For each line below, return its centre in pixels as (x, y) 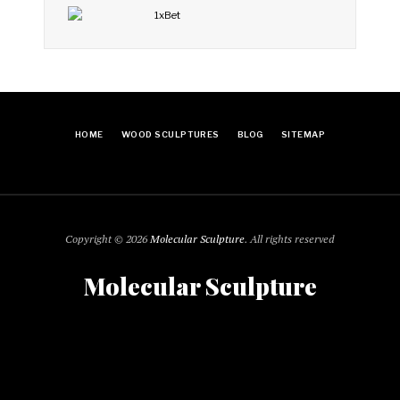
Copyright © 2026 (108, 238)
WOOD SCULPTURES (170, 135)
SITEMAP (303, 135)
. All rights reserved (290, 238)
